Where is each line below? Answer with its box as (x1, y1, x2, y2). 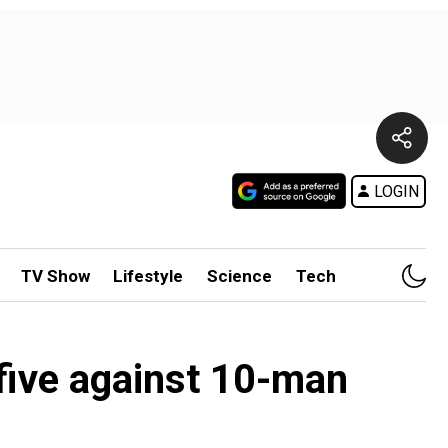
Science (207, 266, 273, 286)
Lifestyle (113, 266, 184, 286)
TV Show (20, 266, 90, 286)
